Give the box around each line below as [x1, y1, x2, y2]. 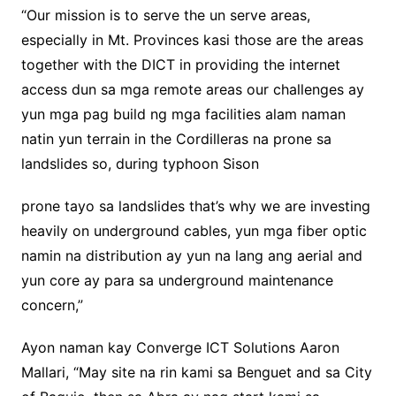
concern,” [20, 296, 83, 315]
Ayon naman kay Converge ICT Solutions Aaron [20, 339, 339, 357]
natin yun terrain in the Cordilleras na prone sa [20, 130, 331, 148]
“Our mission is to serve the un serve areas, [20, 6, 310, 25]
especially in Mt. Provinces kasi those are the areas [20, 31, 363, 49]
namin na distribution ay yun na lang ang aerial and [20, 247, 362, 265]
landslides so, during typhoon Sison [20, 155, 259, 173]
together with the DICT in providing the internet [20, 56, 340, 74]
